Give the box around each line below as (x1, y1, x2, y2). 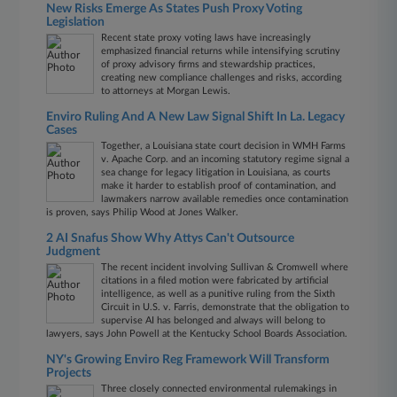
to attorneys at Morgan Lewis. (101, 86, 231, 96)
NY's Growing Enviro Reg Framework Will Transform (46, 354, 331, 366)
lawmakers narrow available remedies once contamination (101, 194, 349, 204)
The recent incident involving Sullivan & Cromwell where (101, 262, 349, 272)
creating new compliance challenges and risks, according (101, 73, 343, 82)
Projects (46, 367, 92, 379)
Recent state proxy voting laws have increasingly (101, 33, 312, 43)
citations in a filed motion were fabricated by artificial (101, 276, 330, 285)
